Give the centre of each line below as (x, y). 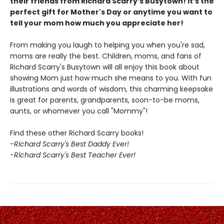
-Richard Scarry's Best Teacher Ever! (73, 155)
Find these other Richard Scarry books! (77, 133)
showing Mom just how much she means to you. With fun (111, 78)
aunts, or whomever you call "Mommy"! (79, 111)
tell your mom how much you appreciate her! (97, 23)
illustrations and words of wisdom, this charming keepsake (111, 89)
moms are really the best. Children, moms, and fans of (106, 56)
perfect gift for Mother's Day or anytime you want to (111, 12)
